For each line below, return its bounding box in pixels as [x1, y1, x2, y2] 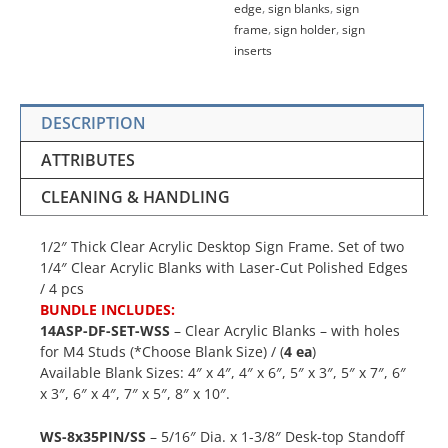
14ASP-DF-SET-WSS [40, 320, 174, 340]
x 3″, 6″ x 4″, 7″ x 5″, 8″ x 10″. [40, 383, 230, 403]
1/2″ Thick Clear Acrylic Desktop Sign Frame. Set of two [40, 236, 404, 256]
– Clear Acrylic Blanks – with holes [174, 320, 400, 340]
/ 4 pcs [40, 278, 84, 298]
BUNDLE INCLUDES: [40, 299, 175, 319]
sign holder [274, 20, 336, 38]
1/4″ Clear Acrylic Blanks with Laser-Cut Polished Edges [40, 257, 408, 277]
